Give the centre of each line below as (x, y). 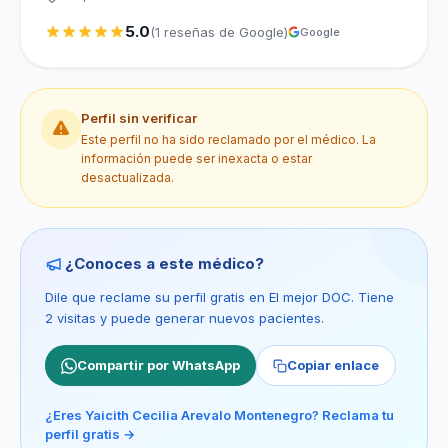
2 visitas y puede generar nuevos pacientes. (184, 318)
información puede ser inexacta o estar (196, 158)
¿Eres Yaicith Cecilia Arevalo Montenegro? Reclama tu (219, 415)
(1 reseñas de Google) (219, 31)
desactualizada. (127, 177)
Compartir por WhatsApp (158, 365)
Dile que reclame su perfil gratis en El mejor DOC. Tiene (219, 297)
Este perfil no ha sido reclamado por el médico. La (228, 139)
